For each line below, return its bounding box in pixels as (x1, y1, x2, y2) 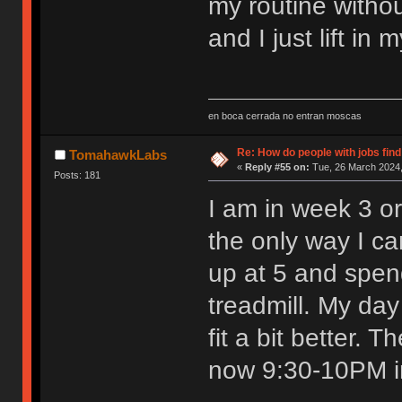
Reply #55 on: (244, 161, 310, 172)
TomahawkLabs (68, 146, 167, 162)
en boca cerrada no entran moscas (207, 109, 362, 121)
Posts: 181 (54, 169, 101, 180)
